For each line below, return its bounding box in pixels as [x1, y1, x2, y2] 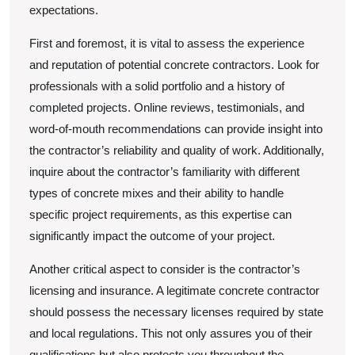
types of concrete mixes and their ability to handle [29, 185, 284, 200]
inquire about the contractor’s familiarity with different [29, 164, 300, 178]
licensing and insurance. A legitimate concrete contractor [29, 283, 319, 297]
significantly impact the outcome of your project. [29, 228, 275, 242]
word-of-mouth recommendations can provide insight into [29, 121, 323, 136]
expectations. [29, 2, 98, 17]
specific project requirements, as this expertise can [29, 207, 292, 221]
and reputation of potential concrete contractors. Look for [29, 57, 319, 71]
